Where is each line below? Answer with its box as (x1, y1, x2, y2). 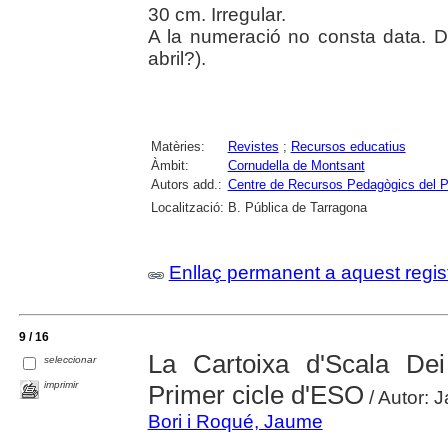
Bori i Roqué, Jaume (147, 410, 323, 432)
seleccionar (44, 353, 97, 365)
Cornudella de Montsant (227, 157, 365, 173)
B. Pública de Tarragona (227, 199, 367, 215)
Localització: (150, 199, 224, 215)
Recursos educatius (290, 138, 406, 154)
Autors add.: (150, 176, 222, 192)
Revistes (227, 138, 279, 154)
